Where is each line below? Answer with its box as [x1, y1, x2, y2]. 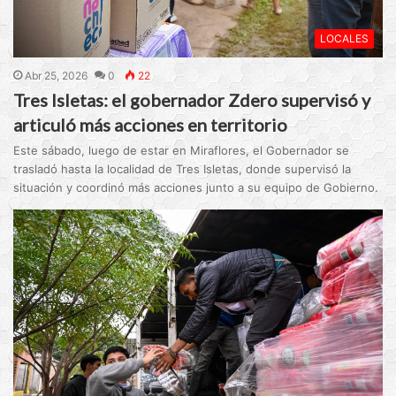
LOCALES [319, 32, 369, 46]
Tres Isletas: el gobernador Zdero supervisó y [13, 89, 371, 111]
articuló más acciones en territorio [13, 114, 288, 136]
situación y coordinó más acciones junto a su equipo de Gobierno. [13, 180, 379, 195]
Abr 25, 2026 [25, 69, 88, 83]
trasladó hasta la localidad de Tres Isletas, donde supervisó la [13, 162, 352, 177]
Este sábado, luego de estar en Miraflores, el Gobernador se [13, 143, 350, 158]
